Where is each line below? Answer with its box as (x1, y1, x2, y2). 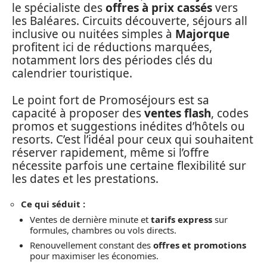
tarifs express (151, 213, 212, 225)
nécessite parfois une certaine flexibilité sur (12, 157, 246, 173)
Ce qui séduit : (21, 198, 85, 210)
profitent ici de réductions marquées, (12, 39, 212, 55)
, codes (211, 105, 249, 121)
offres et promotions (153, 239, 246, 251)
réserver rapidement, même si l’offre (12, 144, 209, 160)
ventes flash (144, 105, 211, 121)
